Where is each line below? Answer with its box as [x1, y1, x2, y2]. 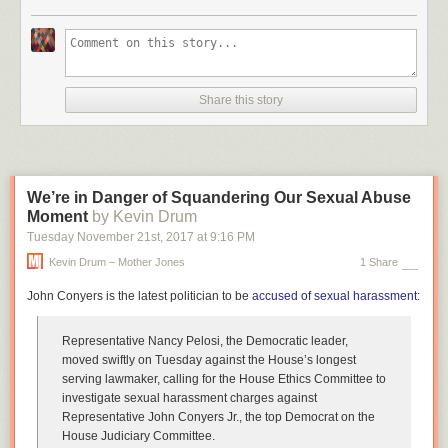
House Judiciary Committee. [62, 429, 215, 443]
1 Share [360, 256, 398, 268]
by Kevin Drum [92, 208, 197, 225]
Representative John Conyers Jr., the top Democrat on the [62, 410, 375, 424]
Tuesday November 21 [27, 230, 151, 244]
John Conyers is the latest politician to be [27, 289, 252, 303]
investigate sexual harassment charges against [62, 391, 317, 405]
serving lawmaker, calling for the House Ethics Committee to [62, 372, 386, 386]
